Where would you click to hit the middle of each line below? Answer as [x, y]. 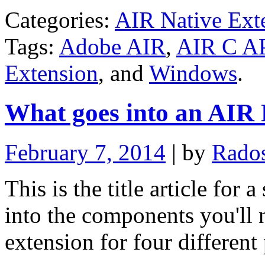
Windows [193, 73]
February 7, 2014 [85, 152]
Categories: [57, 20]
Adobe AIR [112, 46]
